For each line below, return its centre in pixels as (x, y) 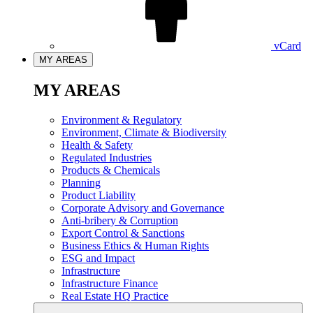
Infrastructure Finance (110, 283)
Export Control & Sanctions (123, 233)
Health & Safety (97, 145)
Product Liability (99, 195)
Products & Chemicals (111, 170)
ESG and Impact (98, 258)
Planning (81, 182)
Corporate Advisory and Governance (143, 208)
